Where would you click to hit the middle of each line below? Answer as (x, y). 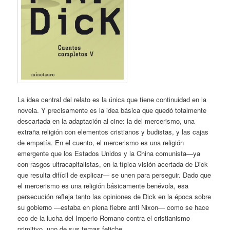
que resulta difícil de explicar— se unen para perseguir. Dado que (114, 175)
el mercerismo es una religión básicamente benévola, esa (103, 185)
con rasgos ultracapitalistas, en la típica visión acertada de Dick (113, 164)
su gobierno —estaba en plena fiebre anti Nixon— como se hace (113, 207)
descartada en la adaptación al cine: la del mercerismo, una (106, 121)
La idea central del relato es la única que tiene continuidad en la (112, 99)
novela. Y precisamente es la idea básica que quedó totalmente (112, 110)
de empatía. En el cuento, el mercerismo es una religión (101, 142)
